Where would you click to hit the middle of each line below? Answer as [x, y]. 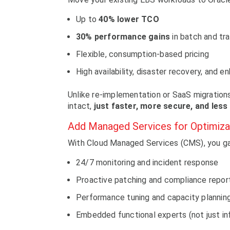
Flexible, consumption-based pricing [142, 54]
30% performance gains [123, 36]
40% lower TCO [129, 19]
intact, [81, 106]
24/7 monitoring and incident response [147, 162]
